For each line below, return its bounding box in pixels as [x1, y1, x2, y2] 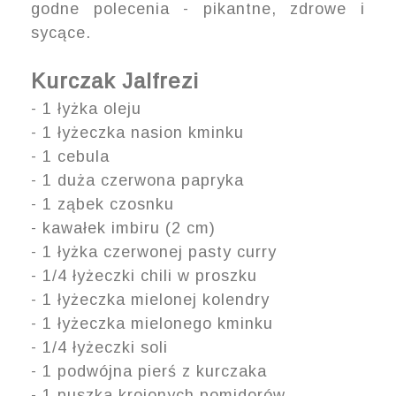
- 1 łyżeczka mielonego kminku [31, 314, 273, 332]
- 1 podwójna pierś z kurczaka [31, 362, 267, 380]
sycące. [31, 23, 91, 42]
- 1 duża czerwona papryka [31, 171, 244, 189]
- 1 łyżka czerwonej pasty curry [31, 242, 277, 261]
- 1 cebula [31, 147, 110, 165]
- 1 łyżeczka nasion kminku [31, 123, 244, 141]
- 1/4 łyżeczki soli [31, 338, 168, 356]
